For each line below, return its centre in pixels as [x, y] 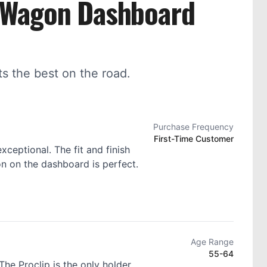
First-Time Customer [194, 139]
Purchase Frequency [193, 127]
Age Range [212, 242]
